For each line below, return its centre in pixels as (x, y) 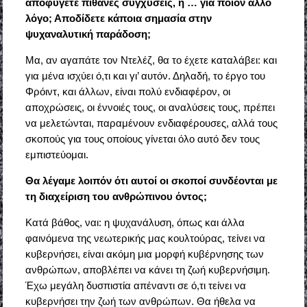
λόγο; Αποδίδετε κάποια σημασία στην (118, 19)
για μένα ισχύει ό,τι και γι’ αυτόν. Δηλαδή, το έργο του (145, 76)
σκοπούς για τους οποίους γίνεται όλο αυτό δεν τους (142, 139)
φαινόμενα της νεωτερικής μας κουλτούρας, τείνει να (145, 238)
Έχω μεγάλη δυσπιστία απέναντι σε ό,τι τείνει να (135, 286)
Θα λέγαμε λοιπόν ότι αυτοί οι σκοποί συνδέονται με (151, 181)
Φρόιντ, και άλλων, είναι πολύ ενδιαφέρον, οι (127, 92)
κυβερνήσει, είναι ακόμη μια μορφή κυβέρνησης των (144, 254)
